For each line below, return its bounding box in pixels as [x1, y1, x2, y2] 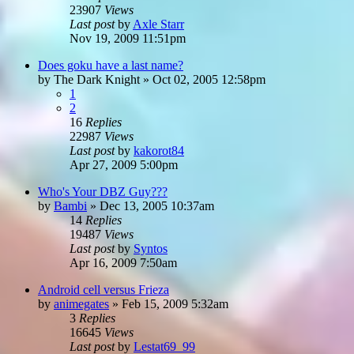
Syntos [134, 241, 168, 255]
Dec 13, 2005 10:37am [100, 198, 214, 213]
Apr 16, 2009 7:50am [70, 255, 177, 269]
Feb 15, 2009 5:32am [122, 296, 228, 311]
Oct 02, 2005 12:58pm [153, 72, 265, 86]
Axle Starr [133, 17, 184, 31]
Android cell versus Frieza [38, 282, 169, 296]
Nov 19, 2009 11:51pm [70, 31, 186, 45]
